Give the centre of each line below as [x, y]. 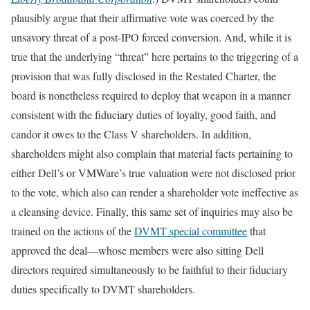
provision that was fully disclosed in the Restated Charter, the [144, 75]
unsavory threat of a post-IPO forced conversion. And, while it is [151, 37]
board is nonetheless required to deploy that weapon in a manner [151, 95]
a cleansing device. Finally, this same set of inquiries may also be [152, 211]
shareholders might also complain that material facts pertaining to [152, 153]
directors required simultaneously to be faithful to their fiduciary [149, 269]
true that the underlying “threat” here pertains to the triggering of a [155, 56]
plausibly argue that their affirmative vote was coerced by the [143, 17]
